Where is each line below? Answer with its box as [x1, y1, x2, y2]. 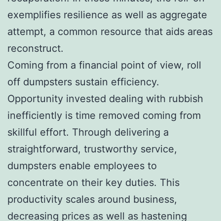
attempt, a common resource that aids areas [7, 25, 213, 37]
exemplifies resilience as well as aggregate [7, 8, 207, 21]
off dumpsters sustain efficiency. [7, 75, 159, 88]
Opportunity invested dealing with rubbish [7, 92, 203, 105]
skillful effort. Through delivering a [7, 126, 169, 138]
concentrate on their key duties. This [7, 176, 180, 188]
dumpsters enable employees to [7, 159, 157, 172]
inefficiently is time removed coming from [7, 109, 201, 121]
